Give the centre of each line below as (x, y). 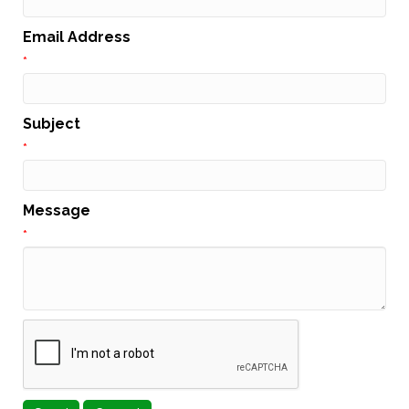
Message (57, 211)
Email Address (77, 37)
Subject (52, 124)
